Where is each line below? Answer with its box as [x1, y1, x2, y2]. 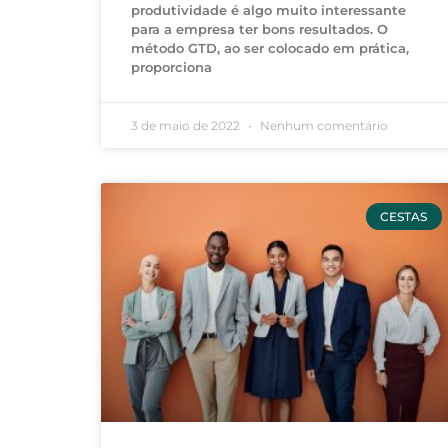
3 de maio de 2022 [130, 118, 243, 134]
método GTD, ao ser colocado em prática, [130, 40, 409, 57]
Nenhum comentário [256, 118, 388, 134]
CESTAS [380, 208, 428, 224]
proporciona [130, 59, 212, 76]
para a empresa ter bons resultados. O [130, 21, 388, 38]
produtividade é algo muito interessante [130, 2, 406, 19]
